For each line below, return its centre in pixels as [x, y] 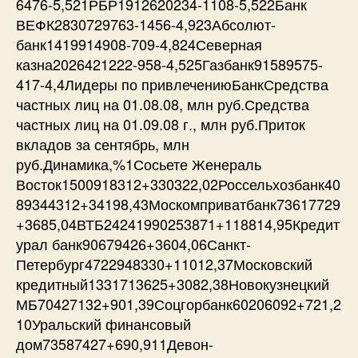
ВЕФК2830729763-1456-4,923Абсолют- [146, 24]
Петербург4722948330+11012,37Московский [164, 263]
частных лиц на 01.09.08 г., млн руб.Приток [161, 123]
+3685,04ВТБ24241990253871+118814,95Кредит [178, 223]
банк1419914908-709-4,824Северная [139, 44]
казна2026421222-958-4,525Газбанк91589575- [169, 64]
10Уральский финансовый [103, 323]
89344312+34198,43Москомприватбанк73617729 [178, 203]
